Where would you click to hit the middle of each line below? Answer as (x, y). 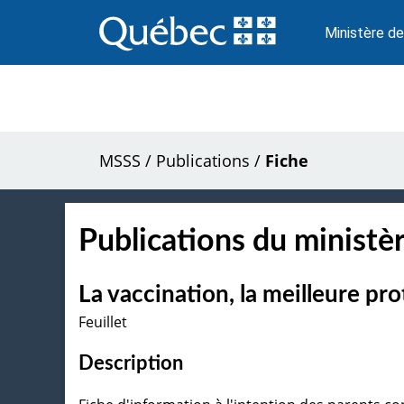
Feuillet (103, 321)
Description (131, 363)
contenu (125, 42)
